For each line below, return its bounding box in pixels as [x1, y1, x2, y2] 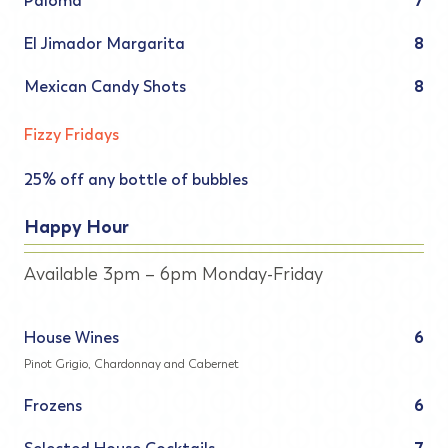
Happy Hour [24, 216, 129, 238]
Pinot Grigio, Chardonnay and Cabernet [24, 357, 239, 371]
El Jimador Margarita [24, 34, 185, 53]
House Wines [24, 328, 119, 347]
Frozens [24, 396, 82, 415]
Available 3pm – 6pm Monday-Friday [24, 263, 323, 285]
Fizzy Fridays [24, 125, 119, 144]
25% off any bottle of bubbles [24, 170, 248, 189]
